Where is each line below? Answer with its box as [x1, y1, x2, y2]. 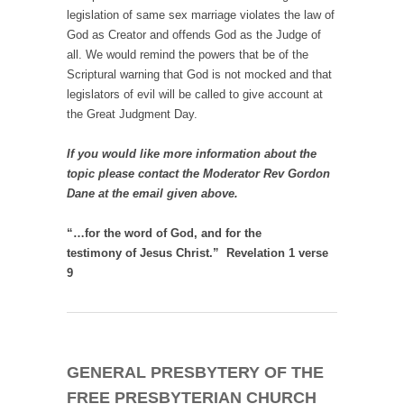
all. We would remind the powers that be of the [67, 48, 308, 62]
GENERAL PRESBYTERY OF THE [67, 363, 324, 382]
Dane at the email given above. [67, 187, 238, 201]
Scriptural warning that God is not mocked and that [67, 68, 332, 82]
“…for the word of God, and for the [67, 226, 262, 241]
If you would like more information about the [67, 147, 317, 161]
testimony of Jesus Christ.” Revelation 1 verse [67, 246, 328, 261]
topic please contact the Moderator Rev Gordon [67, 167, 330, 181]
